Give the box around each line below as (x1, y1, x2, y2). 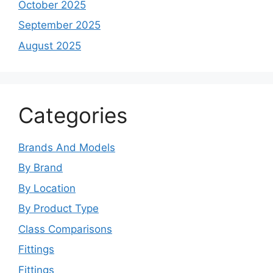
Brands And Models (18, 141, 115, 154)
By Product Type (18, 202, 99, 214)
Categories (18, 102, 127, 128)
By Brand (18, 161, 63, 174)
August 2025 (18, 39, 81, 52)
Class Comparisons (18, 222, 112, 235)
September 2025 (18, 19, 101, 31)
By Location (18, 182, 76, 194)
